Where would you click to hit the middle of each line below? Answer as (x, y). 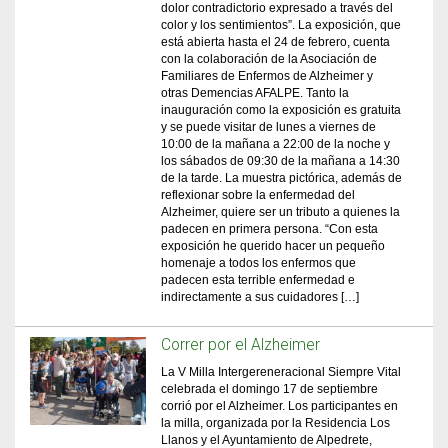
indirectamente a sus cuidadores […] (260, 297)
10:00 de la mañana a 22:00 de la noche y (276, 144)
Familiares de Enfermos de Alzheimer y (267, 76)
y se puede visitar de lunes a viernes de (269, 127)
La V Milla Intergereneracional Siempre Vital (281, 372)
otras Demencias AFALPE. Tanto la (255, 93)
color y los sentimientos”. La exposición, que (281, 25)
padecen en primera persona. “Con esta (270, 229)
